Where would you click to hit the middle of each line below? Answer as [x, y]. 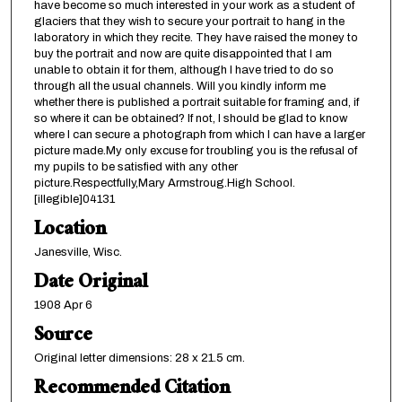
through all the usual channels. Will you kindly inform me [179, 86]
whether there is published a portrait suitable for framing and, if [196, 102]
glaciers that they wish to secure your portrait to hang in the [189, 21]
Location [70, 231]
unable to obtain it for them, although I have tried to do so [184, 70]
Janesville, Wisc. [78, 252]
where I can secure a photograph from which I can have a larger [199, 134]
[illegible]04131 [74, 199]
